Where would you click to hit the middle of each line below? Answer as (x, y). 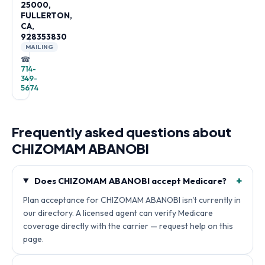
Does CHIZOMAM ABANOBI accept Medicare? (131, 181)
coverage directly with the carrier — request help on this (128, 226)
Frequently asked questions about (122, 132)
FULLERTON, (46, 15)
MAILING (40, 47)
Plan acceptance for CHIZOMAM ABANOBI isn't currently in (132, 200)
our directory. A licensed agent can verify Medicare (118, 213)
